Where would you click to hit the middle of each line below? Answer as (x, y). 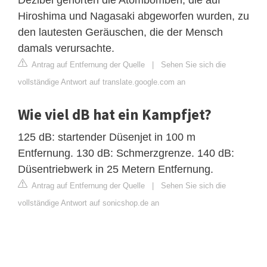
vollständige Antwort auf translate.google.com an (102, 82)
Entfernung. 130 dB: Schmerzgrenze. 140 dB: (126, 153)
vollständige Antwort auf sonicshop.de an (89, 203)
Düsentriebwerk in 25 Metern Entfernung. (116, 169)
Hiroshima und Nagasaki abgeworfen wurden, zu (133, 16)
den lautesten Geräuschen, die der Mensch (120, 32)
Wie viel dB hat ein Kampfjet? (115, 114)
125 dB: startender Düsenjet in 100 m (107, 137)
